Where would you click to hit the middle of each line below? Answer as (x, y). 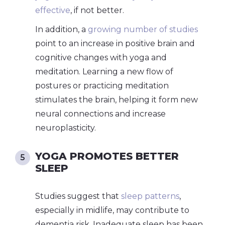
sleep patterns (150, 196)
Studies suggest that (78, 196)
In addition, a (61, 29)
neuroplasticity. (66, 128)
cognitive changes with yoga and (101, 57)
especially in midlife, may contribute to (112, 210)
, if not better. (97, 10)
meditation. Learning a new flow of (104, 71)
